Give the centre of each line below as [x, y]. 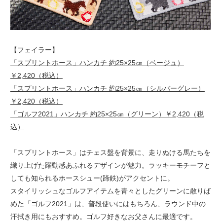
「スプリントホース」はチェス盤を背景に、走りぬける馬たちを [110, 153]
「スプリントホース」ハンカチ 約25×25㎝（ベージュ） [97, 62]
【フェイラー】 [34, 50]
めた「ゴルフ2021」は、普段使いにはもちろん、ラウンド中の [108, 204]
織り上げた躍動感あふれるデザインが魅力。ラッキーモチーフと [110, 166]
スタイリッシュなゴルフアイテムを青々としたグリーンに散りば [110, 191]
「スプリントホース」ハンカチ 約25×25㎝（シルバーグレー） [107, 88]
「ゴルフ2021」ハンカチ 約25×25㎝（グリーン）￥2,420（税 [107, 114]
